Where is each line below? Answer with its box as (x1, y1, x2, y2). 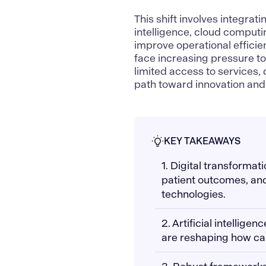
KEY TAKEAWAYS (164, 135, 241, 148)
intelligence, (134, 26, 195, 39)
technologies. (161, 188, 226, 201)
